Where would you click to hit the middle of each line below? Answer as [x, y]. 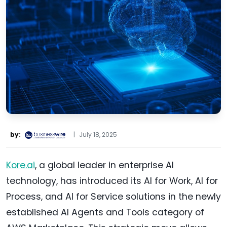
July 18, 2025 [98, 135]
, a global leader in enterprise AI [104, 165]
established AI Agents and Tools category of [105, 213]
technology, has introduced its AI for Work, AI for [112, 181]
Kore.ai [21, 165]
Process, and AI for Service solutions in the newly [113, 197]
